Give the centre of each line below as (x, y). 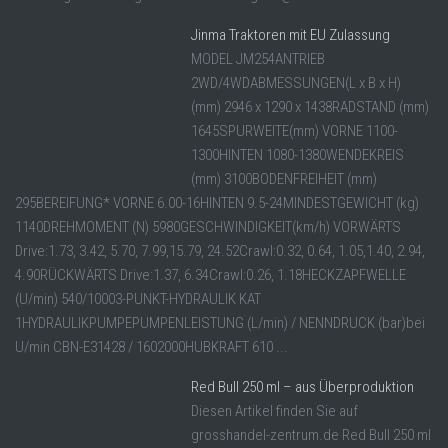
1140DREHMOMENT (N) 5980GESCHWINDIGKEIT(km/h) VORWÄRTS (208, 227)
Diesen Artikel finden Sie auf (274, 411)
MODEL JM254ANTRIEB (258, 59)
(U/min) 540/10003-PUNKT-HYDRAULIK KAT (138, 299)
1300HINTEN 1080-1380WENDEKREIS (297, 155)
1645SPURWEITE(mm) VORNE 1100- (294, 131)
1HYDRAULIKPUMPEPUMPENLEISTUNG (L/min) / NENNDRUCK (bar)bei (220, 323)
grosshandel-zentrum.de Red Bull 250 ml (311, 435)
